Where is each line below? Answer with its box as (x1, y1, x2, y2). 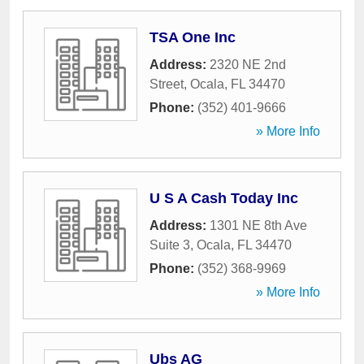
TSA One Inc (149, 29, 236, 45)
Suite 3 (149, 238, 190, 252)
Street (149, 77, 184, 91)
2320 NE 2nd (210, 58, 286, 71)
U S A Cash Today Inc (149, 190, 298, 206)
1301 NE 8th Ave (210, 219, 307, 232)
